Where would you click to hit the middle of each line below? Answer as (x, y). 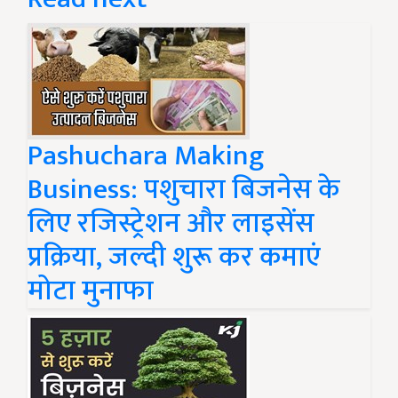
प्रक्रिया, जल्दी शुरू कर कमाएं (174, 257)
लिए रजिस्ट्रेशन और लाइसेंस (171, 223)
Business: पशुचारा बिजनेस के (183, 190)
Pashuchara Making (146, 156)
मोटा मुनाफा (91, 291)
